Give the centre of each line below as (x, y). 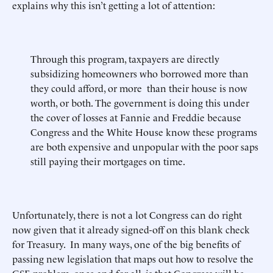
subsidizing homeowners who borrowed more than (140, 73)
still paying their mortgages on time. (108, 161)
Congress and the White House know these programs (144, 132)
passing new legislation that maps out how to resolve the (133, 258)
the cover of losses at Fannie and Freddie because (136, 117)
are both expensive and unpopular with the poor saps (144, 146)
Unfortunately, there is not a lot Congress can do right (127, 214)
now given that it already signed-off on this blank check (131, 229)
